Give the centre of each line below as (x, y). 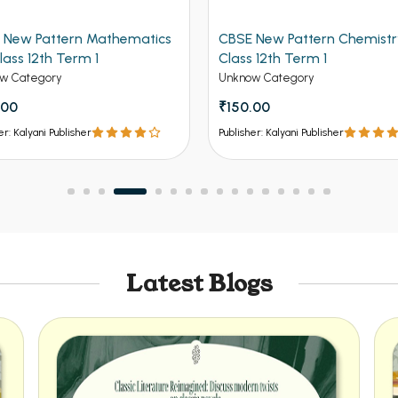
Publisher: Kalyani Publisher (207, 133)
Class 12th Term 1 (199, 59)
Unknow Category (192, 78)
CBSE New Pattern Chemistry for (249, 39)
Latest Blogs (199, 284)
